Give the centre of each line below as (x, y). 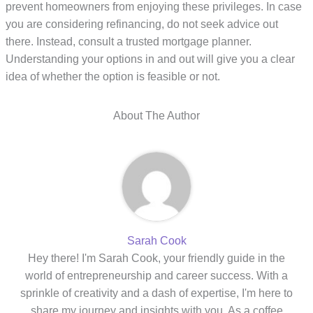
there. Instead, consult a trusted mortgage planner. (129, 42)
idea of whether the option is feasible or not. (113, 77)
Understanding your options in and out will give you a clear (151, 59)
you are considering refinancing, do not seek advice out (142, 24)
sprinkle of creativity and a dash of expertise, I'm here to (156, 293)
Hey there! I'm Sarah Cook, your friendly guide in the (156, 259)
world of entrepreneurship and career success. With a (156, 276)
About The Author (156, 116)
